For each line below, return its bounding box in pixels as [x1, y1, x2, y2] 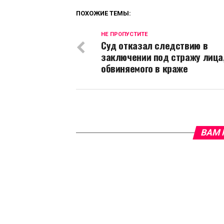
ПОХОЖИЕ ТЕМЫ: [76, 9, 131, 17]
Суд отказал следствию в [101, 38, 208, 53]
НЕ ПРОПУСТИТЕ [101, 31, 148, 38]
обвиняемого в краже [101, 61, 188, 76]
